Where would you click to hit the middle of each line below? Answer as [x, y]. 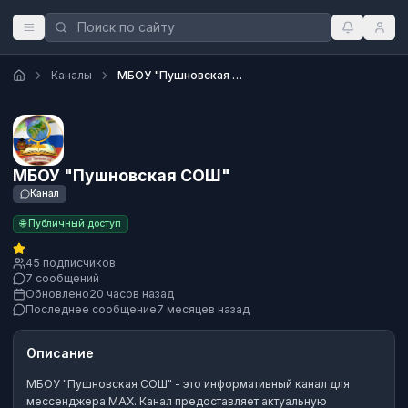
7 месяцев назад [203, 310]
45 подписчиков [71, 263]
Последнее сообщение [91, 310]
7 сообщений [62, 279]
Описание [60, 353]
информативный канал [265, 384]
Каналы [71, 75]
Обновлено [57, 294]
